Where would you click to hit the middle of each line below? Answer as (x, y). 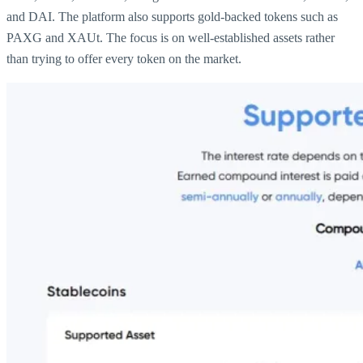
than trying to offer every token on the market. (124, 58)
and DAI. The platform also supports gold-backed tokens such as (172, 16)
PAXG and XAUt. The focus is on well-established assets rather (171, 37)
